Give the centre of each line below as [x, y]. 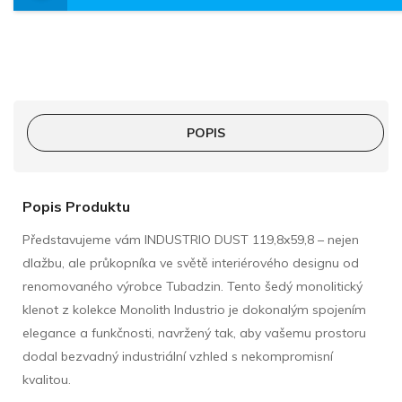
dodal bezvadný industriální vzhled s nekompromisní [178, 356]
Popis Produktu [76, 206]
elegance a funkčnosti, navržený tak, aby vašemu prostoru [194, 332]
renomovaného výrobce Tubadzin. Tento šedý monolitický [192, 286]
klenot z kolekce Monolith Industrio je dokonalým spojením [194, 309]
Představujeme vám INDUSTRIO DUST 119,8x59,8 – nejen [191, 239]
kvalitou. [47, 379]
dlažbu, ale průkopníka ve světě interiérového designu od [191, 262]
